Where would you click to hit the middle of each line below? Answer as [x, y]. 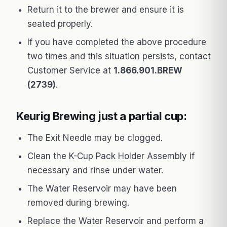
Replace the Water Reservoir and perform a [116, 221]
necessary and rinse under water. [95, 170]
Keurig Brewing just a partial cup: [102, 116]
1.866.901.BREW [148, 70]
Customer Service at [70, 70]
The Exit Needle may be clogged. [95, 138]
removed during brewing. [78, 202]
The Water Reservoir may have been [102, 188]
